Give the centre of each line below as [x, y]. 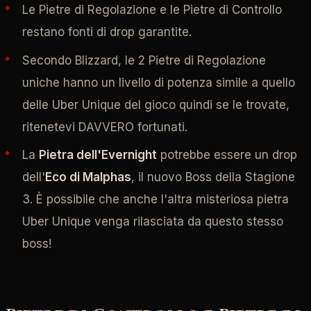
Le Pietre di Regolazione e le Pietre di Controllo [152, 10]
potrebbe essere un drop [227, 155]
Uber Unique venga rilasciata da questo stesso [152, 222]
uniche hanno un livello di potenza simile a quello [158, 82]
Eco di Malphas [88, 177]
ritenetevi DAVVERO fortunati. [104, 127]
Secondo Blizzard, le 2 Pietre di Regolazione [144, 60]
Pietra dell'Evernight [98, 155]
